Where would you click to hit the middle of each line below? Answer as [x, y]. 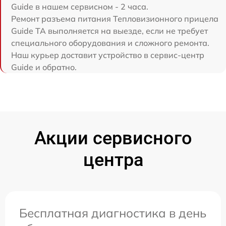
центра [113, 160]
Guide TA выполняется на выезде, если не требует [109, 31]
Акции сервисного [113, 138]
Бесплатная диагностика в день [113, 213]
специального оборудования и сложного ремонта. [110, 43]
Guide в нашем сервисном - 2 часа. [80, 6]
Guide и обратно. [44, 67]
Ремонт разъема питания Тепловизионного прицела [115, 18]
